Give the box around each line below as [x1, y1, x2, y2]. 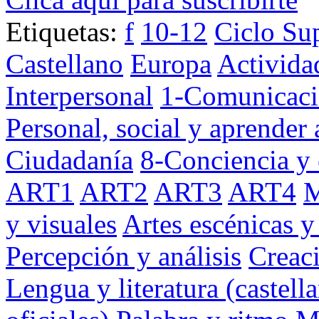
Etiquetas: [6, 16, 125, 47]
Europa [130, 48, 211, 79]
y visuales [6, 208, 117, 239]
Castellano [6, 48, 123, 79]
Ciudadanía [6, 144, 133, 175]
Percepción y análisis [6, 240, 241, 271]
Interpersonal [6, 80, 153, 111]
